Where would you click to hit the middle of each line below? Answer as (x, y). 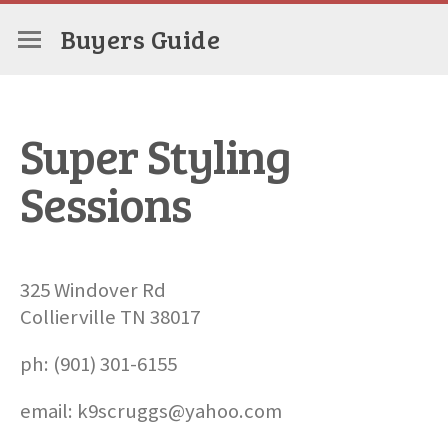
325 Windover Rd (92, 290)
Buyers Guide (141, 38)
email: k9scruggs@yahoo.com (150, 411)
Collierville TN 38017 (109, 317)
